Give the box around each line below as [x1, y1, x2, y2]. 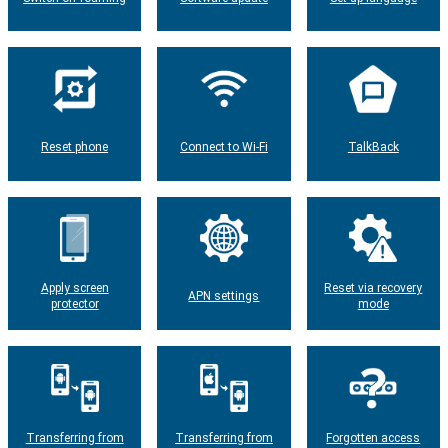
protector [50, 297, 99, 312]
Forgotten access [326, 430, 421, 445]
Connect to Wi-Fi [179, 139, 268, 154]
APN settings [188, 289, 260, 304]
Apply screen [40, 281, 109, 296]
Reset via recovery [324, 281, 423, 296]
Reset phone [41, 139, 109, 154]
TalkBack [347, 139, 399, 154]
